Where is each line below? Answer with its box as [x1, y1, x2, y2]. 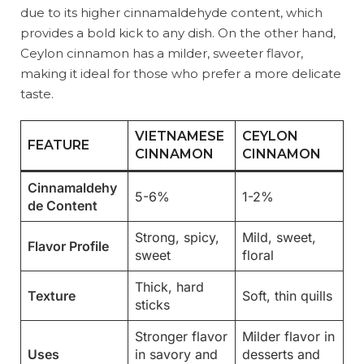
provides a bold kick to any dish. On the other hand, [20, 25, 336, 41]
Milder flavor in [242, 328, 335, 345]
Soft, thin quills [242, 288, 332, 305]
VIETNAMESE [135, 128, 224, 145]
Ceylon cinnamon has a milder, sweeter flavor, [20, 45, 303, 62]
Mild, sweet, [242, 229, 316, 246]
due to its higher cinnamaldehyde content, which [20, 5, 323, 21]
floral [242, 247, 274, 264]
